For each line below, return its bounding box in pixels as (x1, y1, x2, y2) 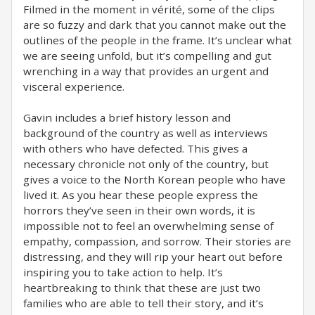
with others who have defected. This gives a (23, 141, 247, 155)
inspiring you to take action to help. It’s (23, 265, 223, 279)
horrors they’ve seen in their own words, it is (23, 203, 255, 217)
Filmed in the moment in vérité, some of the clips (23, 2, 275, 16)
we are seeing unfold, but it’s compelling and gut (23, 49, 271, 63)
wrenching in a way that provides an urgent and (23, 64, 269, 78)
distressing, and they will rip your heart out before (23, 250, 283, 264)
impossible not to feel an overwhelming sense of (23, 219, 274, 233)
